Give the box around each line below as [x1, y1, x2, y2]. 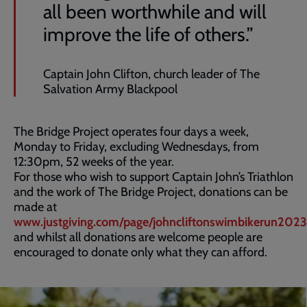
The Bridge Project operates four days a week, [14, 124, 249, 139]
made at [14, 199, 57, 214]
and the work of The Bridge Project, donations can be [14, 184, 288, 199]
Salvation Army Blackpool [43, 82, 177, 97]
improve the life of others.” [43, 23, 254, 46]
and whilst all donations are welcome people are [14, 230, 262, 245]
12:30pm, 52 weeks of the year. [14, 154, 174, 169]
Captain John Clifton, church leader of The [43, 66, 260, 82]
